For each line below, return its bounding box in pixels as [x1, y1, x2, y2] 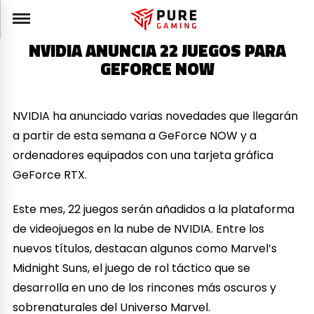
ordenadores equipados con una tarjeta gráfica [13, 146, 274, 163]
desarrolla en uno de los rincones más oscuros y [13, 279, 277, 296]
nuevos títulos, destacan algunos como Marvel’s [13, 240, 278, 257]
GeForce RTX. [13, 166, 88, 183]
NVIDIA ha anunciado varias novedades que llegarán [13, 107, 299, 124]
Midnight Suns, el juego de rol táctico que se [13, 259, 251, 276]
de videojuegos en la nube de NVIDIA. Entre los [13, 220, 265, 237]
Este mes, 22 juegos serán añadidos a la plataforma [13, 200, 295, 217]
